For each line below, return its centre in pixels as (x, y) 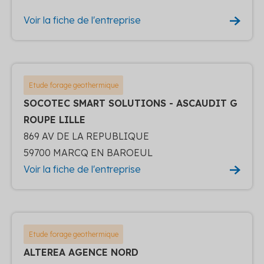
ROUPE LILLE (55, 119)
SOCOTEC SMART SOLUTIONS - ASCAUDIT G (131, 103)
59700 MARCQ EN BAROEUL (88, 152)
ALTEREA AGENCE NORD (81, 252)
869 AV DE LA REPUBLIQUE (86, 136)
